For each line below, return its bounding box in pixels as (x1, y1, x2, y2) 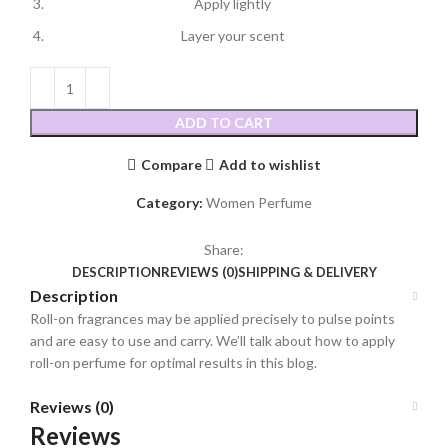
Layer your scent (180, 27, 285, 45)
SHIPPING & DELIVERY (237, 264, 377, 281)
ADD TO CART (175, 114, 273, 132)
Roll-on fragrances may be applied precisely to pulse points (30, 310, 395, 328)
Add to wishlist (218, 155, 321, 173)
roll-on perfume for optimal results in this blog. (30, 354, 317, 372)
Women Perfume (206, 194, 312, 212)
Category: (136, 194, 203, 212)
